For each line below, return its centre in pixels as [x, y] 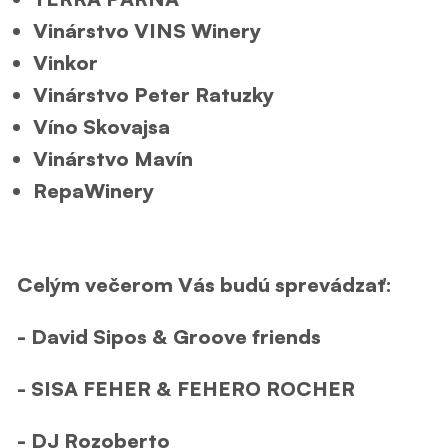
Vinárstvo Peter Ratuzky [153, 94]
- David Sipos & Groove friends [169, 336]
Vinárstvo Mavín [113, 158]
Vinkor [65, 62]
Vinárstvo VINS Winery [147, 30]
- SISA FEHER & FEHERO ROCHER [186, 388]
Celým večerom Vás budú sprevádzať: [204, 284]
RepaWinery [93, 190]
